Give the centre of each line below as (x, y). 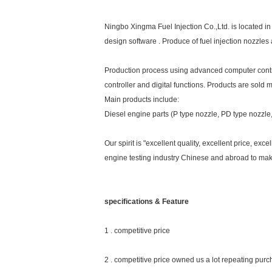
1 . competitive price (137, 231)
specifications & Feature (147, 202)
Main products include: (142, 100)
